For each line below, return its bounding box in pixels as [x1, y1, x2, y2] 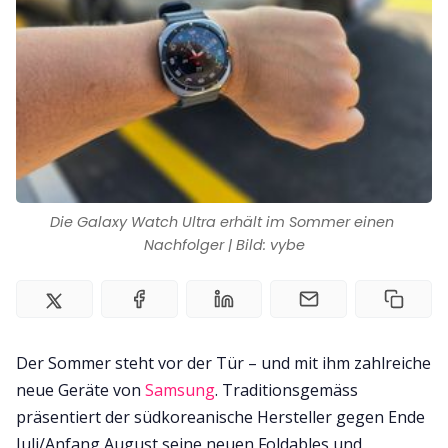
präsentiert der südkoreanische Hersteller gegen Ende [16, 405, 425, 428]
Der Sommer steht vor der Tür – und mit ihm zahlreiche [16, 351, 431, 374]
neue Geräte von [16, 378, 145, 401]
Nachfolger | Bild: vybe [143, 234, 305, 255]
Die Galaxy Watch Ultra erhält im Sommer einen [50, 211, 394, 232]
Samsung [145, 378, 215, 401]
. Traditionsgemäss [215, 378, 358, 401]
